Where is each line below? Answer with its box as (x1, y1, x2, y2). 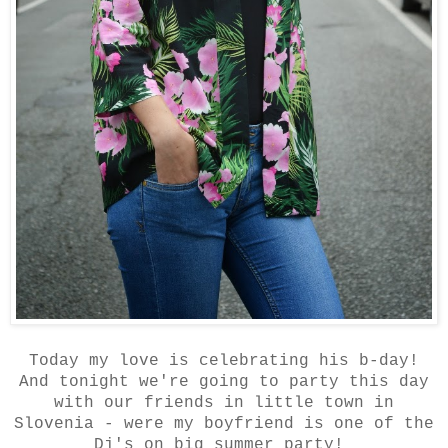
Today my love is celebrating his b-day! (29, 351, 419, 370)
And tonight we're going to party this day (19, 372, 429, 391)
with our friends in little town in (54, 393, 394, 412)
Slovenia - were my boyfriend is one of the (14, 414, 434, 433)
